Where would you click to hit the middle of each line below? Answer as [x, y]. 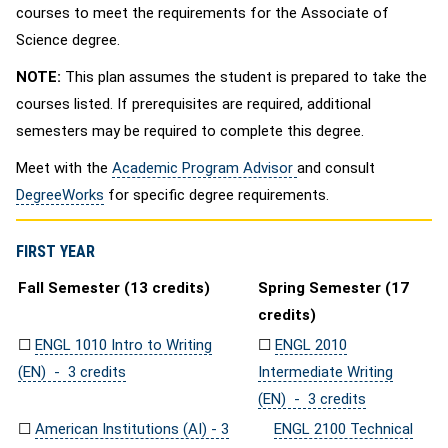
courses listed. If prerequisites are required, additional [193, 104]
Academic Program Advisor [204, 168]
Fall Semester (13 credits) [114, 288]
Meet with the [64, 168]
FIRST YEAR [55, 251]
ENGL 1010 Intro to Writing [123, 345]
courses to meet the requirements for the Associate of [202, 13]
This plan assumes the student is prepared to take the [246, 77]
